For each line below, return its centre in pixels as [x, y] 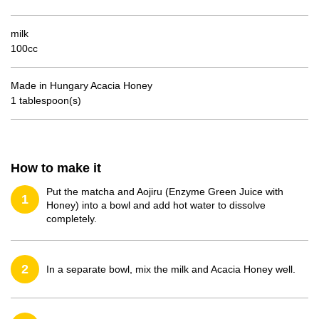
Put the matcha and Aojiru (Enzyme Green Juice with [165, 192]
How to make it [56, 168]
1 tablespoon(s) [46, 100]
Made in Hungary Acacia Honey [82, 85]
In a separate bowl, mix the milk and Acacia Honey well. [171, 269]
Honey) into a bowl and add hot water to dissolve [156, 205]
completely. [72, 219]
